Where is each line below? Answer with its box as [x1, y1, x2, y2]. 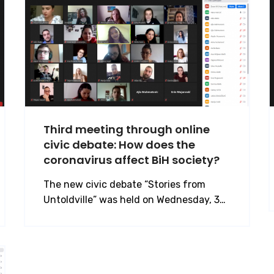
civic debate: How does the [43, 136, 195, 152]
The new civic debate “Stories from [43, 178, 206, 190]
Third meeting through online [43, 121, 210, 137]
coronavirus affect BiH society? [43, 152, 220, 168]
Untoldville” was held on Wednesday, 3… [43, 193, 226, 206]
